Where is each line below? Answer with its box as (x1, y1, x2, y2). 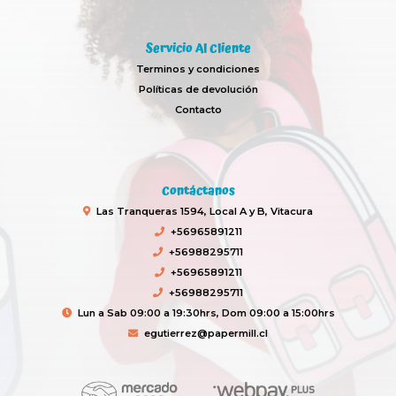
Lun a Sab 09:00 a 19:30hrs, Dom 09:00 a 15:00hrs (77, 306, 335, 319)
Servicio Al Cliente (145, 39, 251, 58)
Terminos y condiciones (136, 63, 260, 75)
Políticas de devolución (138, 83, 258, 95)
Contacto (174, 103, 222, 116)
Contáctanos (161, 180, 235, 201)
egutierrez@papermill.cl (144, 326, 268, 339)
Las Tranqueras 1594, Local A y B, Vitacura (96, 204, 313, 217)
